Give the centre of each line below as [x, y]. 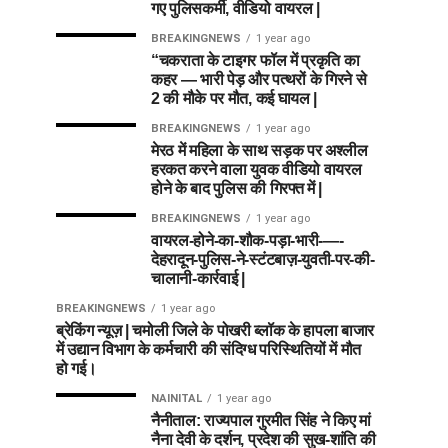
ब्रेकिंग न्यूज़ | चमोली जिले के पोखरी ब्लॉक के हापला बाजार [215, 330]
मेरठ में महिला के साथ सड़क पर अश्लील [259, 150]
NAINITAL [176, 398]
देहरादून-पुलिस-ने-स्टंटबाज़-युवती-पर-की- [263, 259]
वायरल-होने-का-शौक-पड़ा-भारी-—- [247, 240]
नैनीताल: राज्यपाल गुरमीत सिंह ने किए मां [261, 420]
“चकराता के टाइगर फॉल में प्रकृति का [255, 60]
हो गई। [76, 368]
